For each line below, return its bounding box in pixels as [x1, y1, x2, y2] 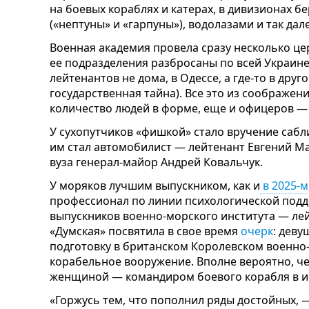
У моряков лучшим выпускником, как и [50, 177, 260, 193]
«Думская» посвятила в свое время [50, 223, 241, 239]
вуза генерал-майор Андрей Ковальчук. [50, 154, 263, 170]
